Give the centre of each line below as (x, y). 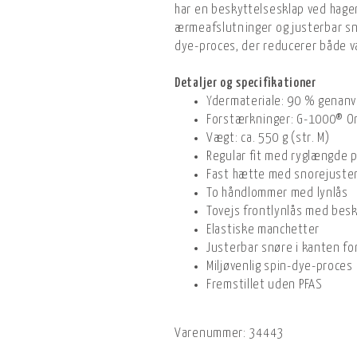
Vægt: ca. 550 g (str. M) (268, 139)
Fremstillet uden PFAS (265, 285)
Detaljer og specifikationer (245, 84)
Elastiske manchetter (263, 230)
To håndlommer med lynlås (277, 194)
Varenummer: (210, 334)
